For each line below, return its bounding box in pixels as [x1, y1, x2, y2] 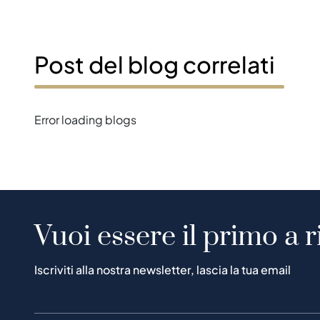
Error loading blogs [34, 112, 136, 128]
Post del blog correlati [34, 50, 275, 79]
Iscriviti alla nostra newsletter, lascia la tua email [34, 262, 291, 278]
